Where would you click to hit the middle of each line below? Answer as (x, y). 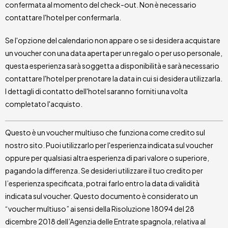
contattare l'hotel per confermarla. (63, 17)
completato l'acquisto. (44, 104)
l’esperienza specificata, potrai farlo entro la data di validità (102, 183)
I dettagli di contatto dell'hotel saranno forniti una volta (96, 91)
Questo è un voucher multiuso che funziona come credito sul (105, 132)
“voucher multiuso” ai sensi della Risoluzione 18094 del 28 (100, 208)
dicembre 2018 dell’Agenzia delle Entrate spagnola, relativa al (105, 221)
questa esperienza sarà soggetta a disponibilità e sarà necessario (112, 65)
